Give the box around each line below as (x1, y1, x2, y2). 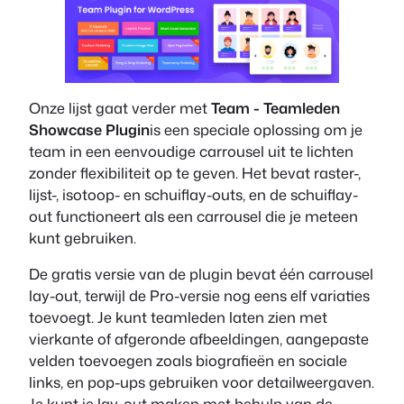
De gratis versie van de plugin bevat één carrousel (29, 263, 373, 285)
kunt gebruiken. (29, 226, 136, 248)
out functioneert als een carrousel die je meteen (29, 205, 358, 226)
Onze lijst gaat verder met (29, 96, 211, 118)
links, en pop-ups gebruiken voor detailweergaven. (29, 372, 374, 393)
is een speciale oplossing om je (150, 118, 363, 140)
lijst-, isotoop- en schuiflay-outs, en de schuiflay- (29, 183, 358, 205)
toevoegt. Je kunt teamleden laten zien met (29, 307, 327, 328)
